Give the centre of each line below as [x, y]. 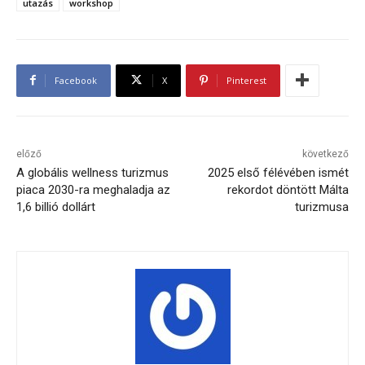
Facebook [76, 80]
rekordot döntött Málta [288, 189]
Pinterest [246, 80]
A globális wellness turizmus [92, 172]
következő [325, 154]
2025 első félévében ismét [278, 172]
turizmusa [321, 207]
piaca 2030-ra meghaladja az [93, 189]
